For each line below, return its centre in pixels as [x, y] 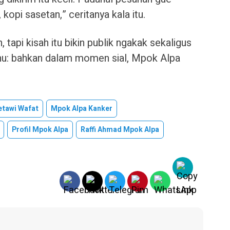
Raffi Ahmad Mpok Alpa [120, 130]
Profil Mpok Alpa [40, 130]
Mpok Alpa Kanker [82, 109]
